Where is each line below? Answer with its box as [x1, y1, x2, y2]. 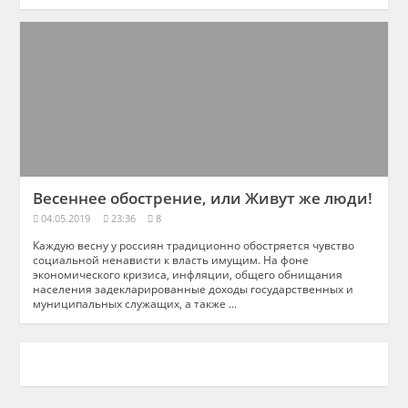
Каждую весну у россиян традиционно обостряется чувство [33, 237, 355, 252]
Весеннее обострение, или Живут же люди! [33, 187, 373, 209]
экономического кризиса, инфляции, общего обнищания [33, 266, 343, 281]
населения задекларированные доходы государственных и [33, 280, 354, 296]
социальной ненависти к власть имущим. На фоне [33, 251, 310, 267]
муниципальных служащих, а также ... [33, 295, 238, 311]
